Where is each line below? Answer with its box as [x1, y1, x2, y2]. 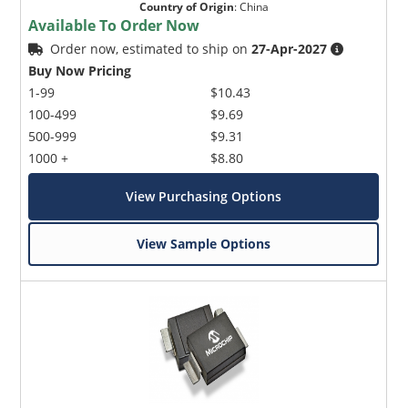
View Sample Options [137, 235, 271, 253]
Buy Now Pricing [28, 62, 132, 80]
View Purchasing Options [126, 188, 282, 206]
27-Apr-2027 [251, 40, 328, 58]
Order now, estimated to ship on [50, 40, 252, 58]
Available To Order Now [28, 15, 200, 36]
